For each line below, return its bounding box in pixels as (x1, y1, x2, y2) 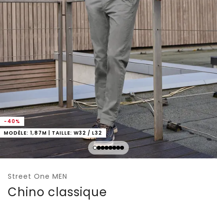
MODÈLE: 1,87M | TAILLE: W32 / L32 (4, 129, 102, 137)
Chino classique (8, 184, 107, 200)
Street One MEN (8, 171, 67, 181)
